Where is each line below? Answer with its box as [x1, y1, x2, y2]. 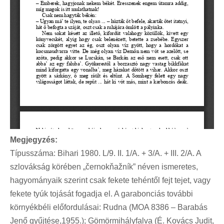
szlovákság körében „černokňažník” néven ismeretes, [10, 162, 198, 171]
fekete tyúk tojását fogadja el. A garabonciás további [10, 189, 193, 198]
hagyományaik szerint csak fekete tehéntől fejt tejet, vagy [10, 176, 210, 185]
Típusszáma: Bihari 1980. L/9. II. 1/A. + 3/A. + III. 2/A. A [10, 149, 201, 158]
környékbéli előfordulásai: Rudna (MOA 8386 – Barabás [10, 203, 207, 212]
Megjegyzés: [10, 135, 57, 144]
